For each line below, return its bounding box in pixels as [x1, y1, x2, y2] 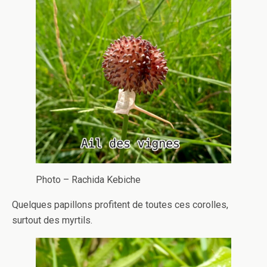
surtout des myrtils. [12, 214, 92, 226]
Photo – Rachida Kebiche [36, 173, 141, 185]
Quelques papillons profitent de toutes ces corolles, [12, 198, 228, 210]
